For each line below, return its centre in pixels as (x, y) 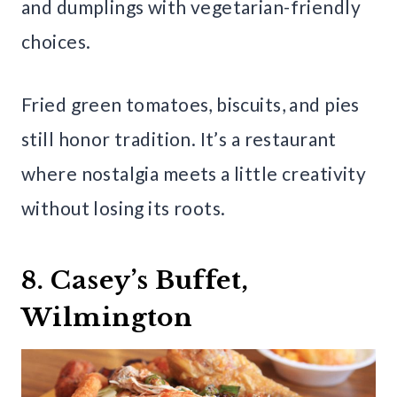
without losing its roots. (124, 208)
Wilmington (107, 318)
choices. (56, 42)
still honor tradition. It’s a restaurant (179, 139)
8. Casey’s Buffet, (135, 281)
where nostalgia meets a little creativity (194, 174)
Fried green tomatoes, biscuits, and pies (191, 105)
